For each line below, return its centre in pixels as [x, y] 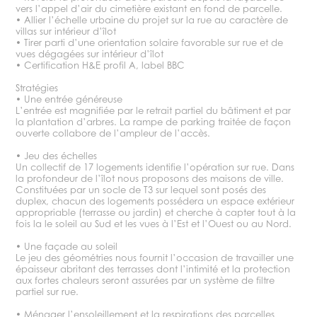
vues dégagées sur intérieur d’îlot [90, 54]
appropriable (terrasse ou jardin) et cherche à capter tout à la [156, 212]
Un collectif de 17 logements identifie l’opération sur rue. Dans [155, 167]
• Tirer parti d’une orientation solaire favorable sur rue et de [150, 42]
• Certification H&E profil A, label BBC [100, 65]
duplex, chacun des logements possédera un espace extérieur [155, 201]
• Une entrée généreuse [69, 99]
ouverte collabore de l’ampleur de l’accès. [113, 133]
